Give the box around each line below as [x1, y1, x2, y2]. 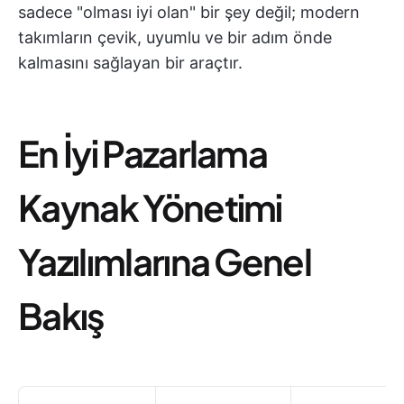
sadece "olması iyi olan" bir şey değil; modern [18, 3, 360, 22]
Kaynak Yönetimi [18, 184, 282, 230]
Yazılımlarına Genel [18, 238, 312, 284]
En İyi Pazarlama [18, 130, 268, 176]
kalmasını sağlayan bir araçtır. [18, 53, 243, 72]
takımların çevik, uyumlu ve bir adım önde [18, 28, 332, 47]
